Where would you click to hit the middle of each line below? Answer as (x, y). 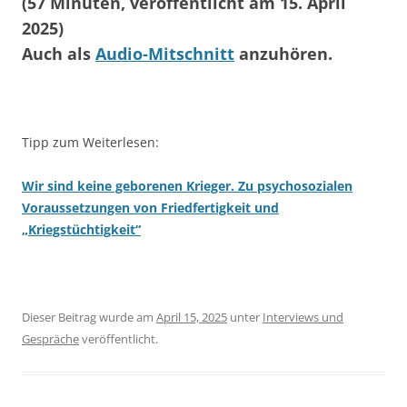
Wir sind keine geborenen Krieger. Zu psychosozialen (187, 185)
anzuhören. (283, 53)
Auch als (59, 53)
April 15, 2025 (192, 317)
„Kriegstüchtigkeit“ (81, 229)
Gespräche (50, 338)
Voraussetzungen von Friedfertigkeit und (150, 207)
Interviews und (303, 317)
